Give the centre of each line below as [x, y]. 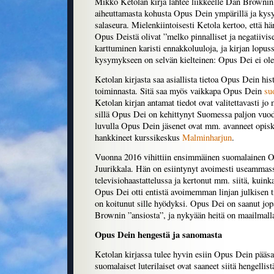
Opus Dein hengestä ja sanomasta [158, 235]
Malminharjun [207, 138]
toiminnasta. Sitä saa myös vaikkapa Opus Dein [180, 91]
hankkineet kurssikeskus [139, 138]
